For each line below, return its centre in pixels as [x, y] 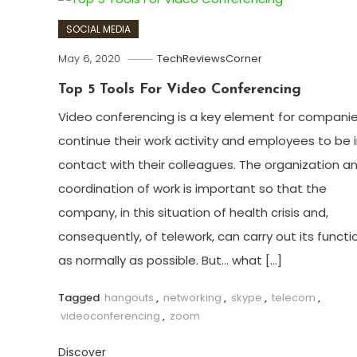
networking [192, 297]
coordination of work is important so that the [192, 188]
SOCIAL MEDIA [98, 29]
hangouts [129, 297]
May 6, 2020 [89, 58]
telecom [293, 297]
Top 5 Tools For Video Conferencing [179, 89]
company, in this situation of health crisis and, [193, 212]
